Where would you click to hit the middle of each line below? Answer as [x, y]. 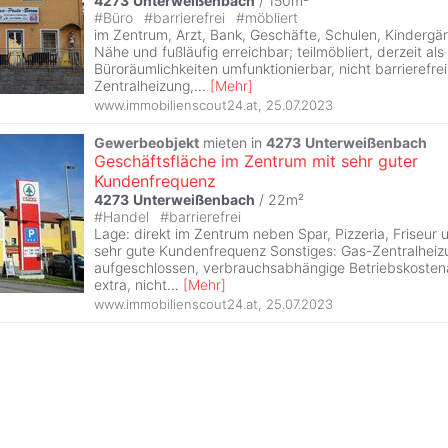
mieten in [232, 143]
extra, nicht [130, 285]
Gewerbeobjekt [146, 143]
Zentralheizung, [144, 86]
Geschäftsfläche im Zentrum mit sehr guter [256, 161]
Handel [128, 217]
